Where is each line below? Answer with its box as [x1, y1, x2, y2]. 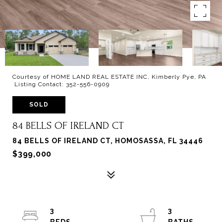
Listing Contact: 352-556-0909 [12, 81, 111, 88]
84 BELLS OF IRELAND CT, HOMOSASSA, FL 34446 [12, 137, 203, 145]
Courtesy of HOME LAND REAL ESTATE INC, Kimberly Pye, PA [12, 73, 206, 80]
